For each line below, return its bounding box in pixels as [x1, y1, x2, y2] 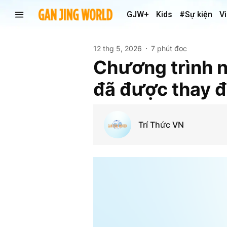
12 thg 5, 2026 [93, 44, 142, 53]
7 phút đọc [150, 44, 187, 53]
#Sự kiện [179, 10, 212, 19]
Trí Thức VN [138, 119, 184, 130]
